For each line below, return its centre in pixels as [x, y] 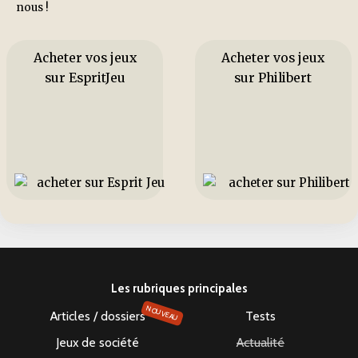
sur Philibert [273, 78]
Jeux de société [97, 342]
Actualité [261, 342]
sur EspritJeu [85, 78]
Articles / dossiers [97, 316]
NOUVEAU [162, 312]
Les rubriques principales [179, 288]
